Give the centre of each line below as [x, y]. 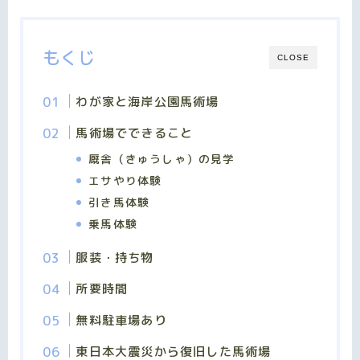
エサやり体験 [125, 180]
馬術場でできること [135, 133]
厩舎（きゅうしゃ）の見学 [162, 158]
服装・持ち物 [115, 257]
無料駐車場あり [121, 320]
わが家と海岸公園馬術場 [147, 101]
